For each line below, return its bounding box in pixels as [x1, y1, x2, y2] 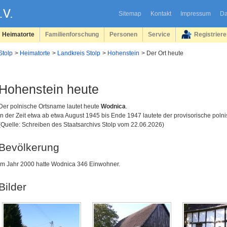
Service [148, 31, 170, 37]
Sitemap [118, 10, 141, 17]
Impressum [180, 10, 211, 17]
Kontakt [150, 10, 171, 17]
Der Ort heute [146, 50, 183, 57]
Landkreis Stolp [57, 50, 100, 57]
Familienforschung [45, 31, 99, 37]
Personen [109, 31, 137, 37]
